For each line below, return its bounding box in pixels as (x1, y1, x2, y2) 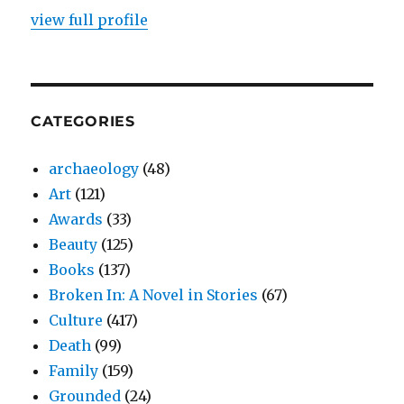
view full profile (31, 10, 149, 29)
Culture (49, 310, 104, 329)
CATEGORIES (31, 112, 135, 130)
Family (49, 361, 99, 380)
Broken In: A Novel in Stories (49, 285, 259, 304)
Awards (49, 209, 104, 228)
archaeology (49, 159, 140, 178)
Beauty (49, 234, 98, 253)
